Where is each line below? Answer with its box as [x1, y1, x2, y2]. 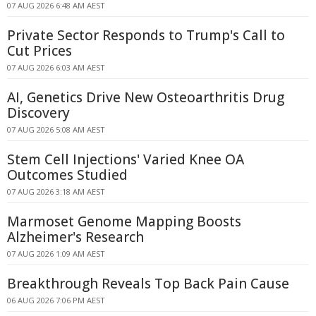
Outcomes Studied [7, 166, 128, 184]
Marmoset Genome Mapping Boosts [7, 212, 241, 231]
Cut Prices [7, 42, 72, 60]
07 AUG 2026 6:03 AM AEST [7, 62, 105, 73]
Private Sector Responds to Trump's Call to [7, 26, 285, 44]
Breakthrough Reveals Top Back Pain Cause [7, 274, 289, 293]
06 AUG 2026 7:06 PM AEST [7, 295, 105, 305]
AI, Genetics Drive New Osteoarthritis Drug [7, 88, 284, 107]
